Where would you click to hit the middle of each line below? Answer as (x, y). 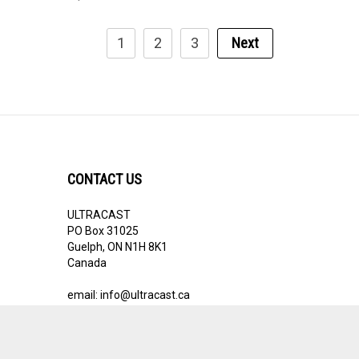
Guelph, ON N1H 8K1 (117, 237)
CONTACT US (104, 169)
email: (83, 285)
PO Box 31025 (103, 221)
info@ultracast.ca (145, 285)
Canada (87, 253)
